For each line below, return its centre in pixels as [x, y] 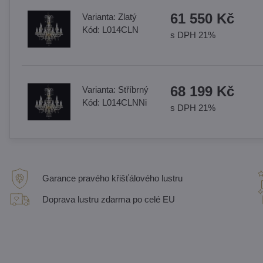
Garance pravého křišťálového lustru [112, 178]
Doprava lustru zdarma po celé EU [108, 199]
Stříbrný [133, 90]
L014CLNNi [124, 102]
